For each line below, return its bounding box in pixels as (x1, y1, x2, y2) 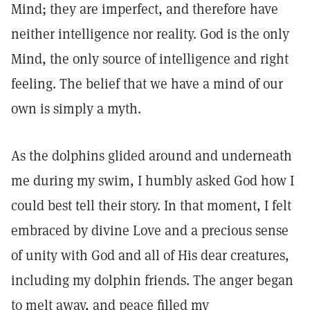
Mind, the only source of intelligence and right (11, 50, 289, 68)
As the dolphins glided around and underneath (11, 147, 292, 165)
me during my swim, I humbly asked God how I (11, 172, 294, 190)
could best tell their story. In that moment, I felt (11, 197, 291, 215)
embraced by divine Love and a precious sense (11, 221, 289, 239)
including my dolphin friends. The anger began (11, 271, 293, 289)
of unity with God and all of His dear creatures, (11, 246, 289, 264)
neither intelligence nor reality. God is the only (11, 25, 289, 43)
